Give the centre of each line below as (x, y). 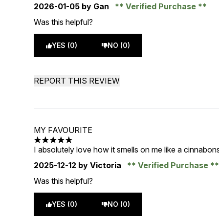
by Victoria (100, 165)
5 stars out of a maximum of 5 (86, 145)
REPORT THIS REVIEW (77, 81)
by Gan (96, 6)
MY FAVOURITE (63, 130)
